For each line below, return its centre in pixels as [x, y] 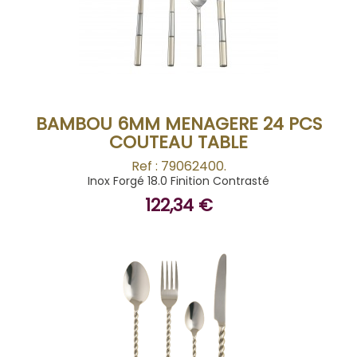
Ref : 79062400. [178, 166]
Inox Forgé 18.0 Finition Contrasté [178, 181]
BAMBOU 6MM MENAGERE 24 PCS [178, 124]
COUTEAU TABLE [178, 142]
